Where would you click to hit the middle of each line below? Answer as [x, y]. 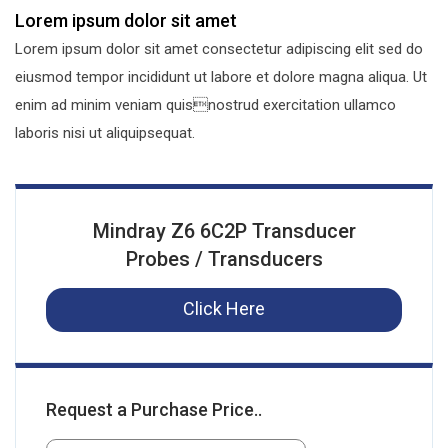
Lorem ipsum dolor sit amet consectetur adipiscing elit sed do [219, 49]
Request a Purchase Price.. [154, 410]
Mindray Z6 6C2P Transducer [224, 231]
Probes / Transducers [224, 259]
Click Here [224, 309]
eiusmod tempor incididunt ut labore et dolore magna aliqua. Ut [221, 77]
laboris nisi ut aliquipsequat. [105, 133]
